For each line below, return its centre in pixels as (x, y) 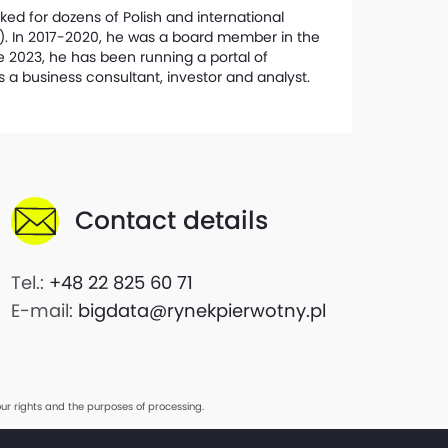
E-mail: (44, 310)
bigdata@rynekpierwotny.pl (201, 310)
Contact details (171, 220)
